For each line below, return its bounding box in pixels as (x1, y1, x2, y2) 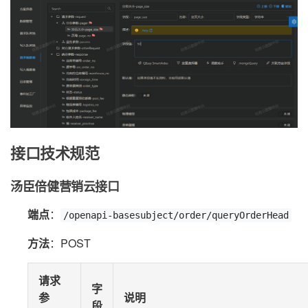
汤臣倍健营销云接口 (10, 179, 120, 194)
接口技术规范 (10, 144, 100, 162)
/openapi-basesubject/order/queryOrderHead (63, 209, 289, 221)
